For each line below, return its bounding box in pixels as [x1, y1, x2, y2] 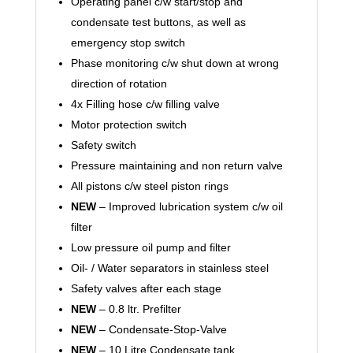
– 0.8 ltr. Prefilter [95, 303, 181, 315]
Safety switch [70, 139, 136, 151]
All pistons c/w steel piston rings [70, 180, 229, 192]
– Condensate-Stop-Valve [95, 323, 227, 336]
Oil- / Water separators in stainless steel [70, 262, 269, 274]
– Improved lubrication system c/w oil [95, 200, 283, 213]
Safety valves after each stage [70, 282, 221, 295]
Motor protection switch [70, 118, 187, 131]
